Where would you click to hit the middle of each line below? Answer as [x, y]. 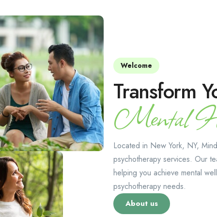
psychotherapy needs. [150, 186]
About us [142, 203]
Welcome [136, 65]
